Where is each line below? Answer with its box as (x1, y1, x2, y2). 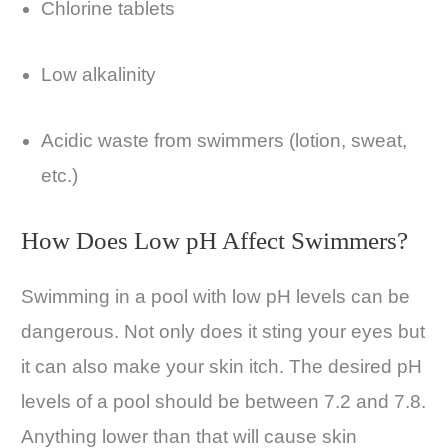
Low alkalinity (41, 64, 156, 85)
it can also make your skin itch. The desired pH (21, 356, 422, 378)
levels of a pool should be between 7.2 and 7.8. (21, 391, 426, 413)
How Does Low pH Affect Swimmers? (21, 227, 408, 255)
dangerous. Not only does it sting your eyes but (21, 321, 425, 343)
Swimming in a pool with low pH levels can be (21, 286, 410, 308)
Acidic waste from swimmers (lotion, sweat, (41, 129, 407, 151)
